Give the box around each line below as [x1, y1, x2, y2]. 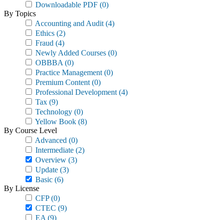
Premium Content [33, 78, 90, 86]
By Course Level [4, 126, 57, 135]
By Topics [4, 9, 36, 18]
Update [33, 165, 58, 174]
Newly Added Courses [33, 49, 106, 57]
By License [4, 184, 39, 192]
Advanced [33, 136, 67, 144]
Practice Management [33, 68, 102, 77]
